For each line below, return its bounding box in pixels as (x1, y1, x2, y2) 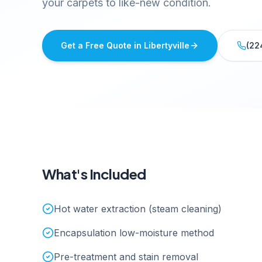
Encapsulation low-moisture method (54, 227, 214, 239)
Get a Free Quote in (61, 40, 144, 50)
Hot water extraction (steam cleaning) (54, 203, 222, 215)
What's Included (42, 165, 146, 182)
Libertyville (144, 40, 189, 50)
